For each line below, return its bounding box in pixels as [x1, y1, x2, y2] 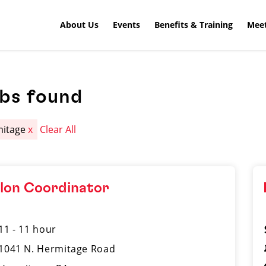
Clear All [40, 123, 77, 136]
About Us [60, 18, 99, 30]
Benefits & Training [154, 18, 233, 30]
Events [113, 18, 140, 30]
